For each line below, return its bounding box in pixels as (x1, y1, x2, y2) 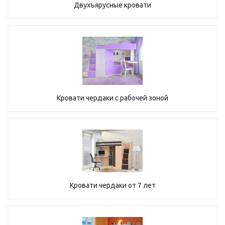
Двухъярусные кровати (74, 1, 151, 9)
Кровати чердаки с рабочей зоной (57, 94, 168, 102)
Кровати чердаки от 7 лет (69, 181, 156, 189)
